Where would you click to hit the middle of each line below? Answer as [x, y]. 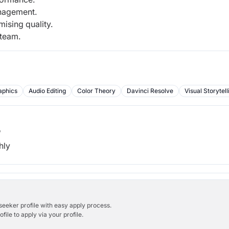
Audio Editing [47, 91]
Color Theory [96, 91]
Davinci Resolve [150, 91]
